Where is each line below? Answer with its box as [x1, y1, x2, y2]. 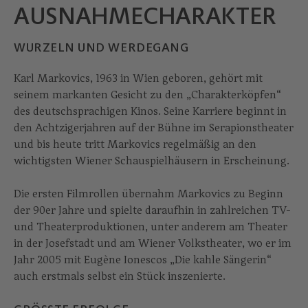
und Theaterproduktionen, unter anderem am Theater [14, 220, 287, 234]
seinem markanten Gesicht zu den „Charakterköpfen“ [14, 88, 281, 102]
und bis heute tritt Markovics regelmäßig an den [14, 137, 256, 151]
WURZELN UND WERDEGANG [14, 40, 189, 55]
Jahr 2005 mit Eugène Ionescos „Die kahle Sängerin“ [14, 253, 272, 267]
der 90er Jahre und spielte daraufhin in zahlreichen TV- [14, 203, 291, 217]
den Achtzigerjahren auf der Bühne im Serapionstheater [14, 121, 294, 135]
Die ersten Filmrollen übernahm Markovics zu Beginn [14, 187, 283, 201]
